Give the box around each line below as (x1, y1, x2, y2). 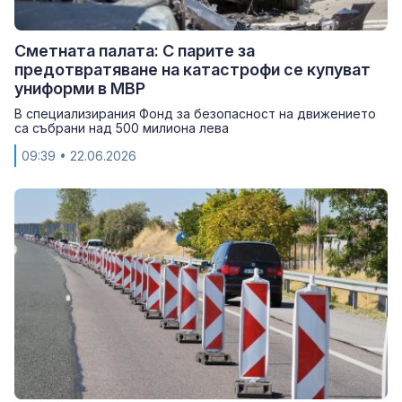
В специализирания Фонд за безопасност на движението (14, 105, 376, 121)
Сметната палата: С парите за (14, 40, 255, 60)
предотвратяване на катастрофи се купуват (14, 59, 371, 79)
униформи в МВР (14, 78, 145, 98)
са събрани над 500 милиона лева (14, 119, 229, 135)
